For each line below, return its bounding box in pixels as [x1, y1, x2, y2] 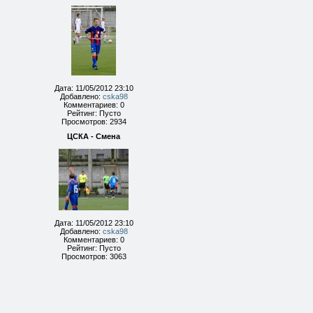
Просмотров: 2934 [61, 117, 126, 126]
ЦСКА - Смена [67, 132, 120, 140]
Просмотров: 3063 [61, 252, 126, 261]
